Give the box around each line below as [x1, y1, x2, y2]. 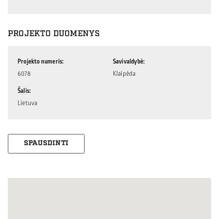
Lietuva [18, 98, 38, 108]
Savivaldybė [112, 57, 143, 66]
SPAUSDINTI [24, 139, 68, 148]
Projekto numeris [18, 57, 63, 66]
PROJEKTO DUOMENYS [8, 28, 100, 39]
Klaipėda [112, 69, 136, 78]
